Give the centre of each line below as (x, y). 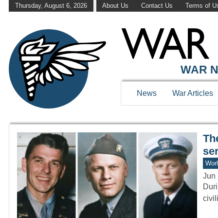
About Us (116, 6)
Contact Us (157, 6)
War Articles (193, 93)
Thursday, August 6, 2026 (51, 6)
